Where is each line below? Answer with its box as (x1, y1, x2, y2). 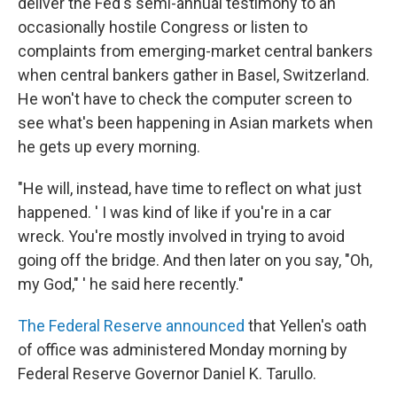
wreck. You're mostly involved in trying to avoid (18, 226, 345, 245)
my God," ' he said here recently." (18, 274, 244, 293)
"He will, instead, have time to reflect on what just (18, 178, 362, 198)
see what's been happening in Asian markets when (18, 113, 373, 132)
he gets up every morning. (18, 136, 200, 156)
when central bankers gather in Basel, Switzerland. (18, 65, 370, 84)
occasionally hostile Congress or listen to (18, 17, 307, 36)
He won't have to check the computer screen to (18, 89, 352, 108)
